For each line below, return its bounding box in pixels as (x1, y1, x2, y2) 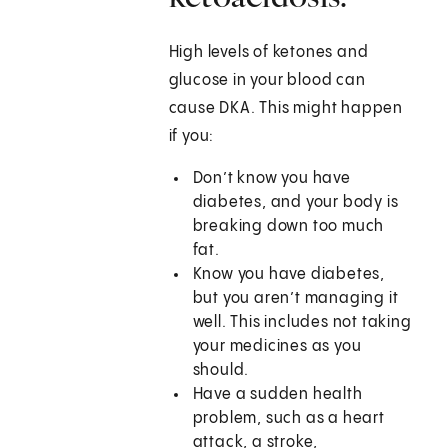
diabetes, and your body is (192, 194, 399, 212)
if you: (168, 128, 215, 146)
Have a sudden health (192, 386, 363, 404)
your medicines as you (192, 338, 362, 356)
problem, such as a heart (192, 410, 385, 428)
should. (192, 362, 250, 380)
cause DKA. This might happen (168, 100, 404, 118)
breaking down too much (192, 218, 385, 236)
